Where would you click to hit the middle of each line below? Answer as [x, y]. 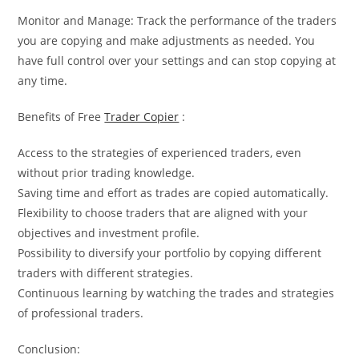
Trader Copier [142, 116]
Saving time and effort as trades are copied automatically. [173, 192]
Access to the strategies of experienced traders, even [160, 152]
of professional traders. [81, 313]
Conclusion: [49, 349]
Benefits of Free [61, 116]
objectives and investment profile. [109, 232]
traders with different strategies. [106, 272]
